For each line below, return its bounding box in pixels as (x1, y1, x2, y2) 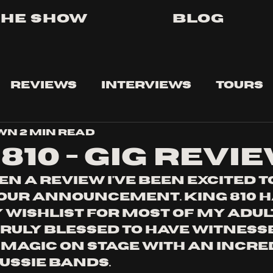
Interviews (101, 80, 191, 90)
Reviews (10, 80, 77, 90)
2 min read (19, 127, 95, 137)
